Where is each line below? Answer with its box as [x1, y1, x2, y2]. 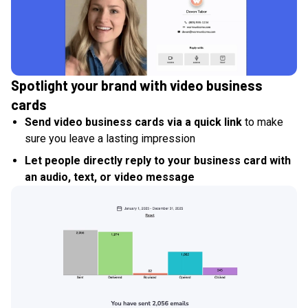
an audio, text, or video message [25, 170, 195, 184]
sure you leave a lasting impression [25, 132, 195, 146]
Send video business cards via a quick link [25, 115, 242, 129]
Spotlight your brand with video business [11, 77, 263, 94]
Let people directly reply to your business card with [25, 154, 291, 168]
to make [242, 115, 283, 129]
